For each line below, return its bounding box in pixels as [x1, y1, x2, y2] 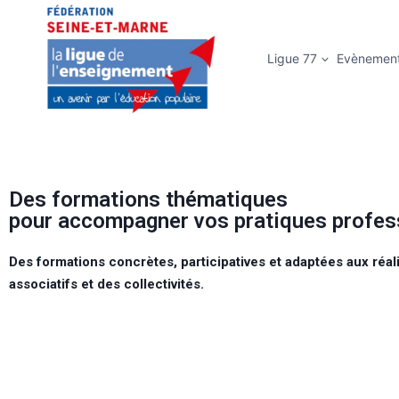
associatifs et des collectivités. [9, 276, 204, 293]
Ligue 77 [266, 50, 317, 66]
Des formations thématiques [9, 187, 288, 213]
